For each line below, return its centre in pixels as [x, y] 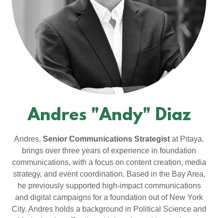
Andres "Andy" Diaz [109, 116]
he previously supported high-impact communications [109, 186]
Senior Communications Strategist [106, 139]
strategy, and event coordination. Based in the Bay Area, [109, 174]
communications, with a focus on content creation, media [109, 162]
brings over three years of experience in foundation [109, 151]
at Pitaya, [188, 139]
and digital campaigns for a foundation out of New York [109, 197]
